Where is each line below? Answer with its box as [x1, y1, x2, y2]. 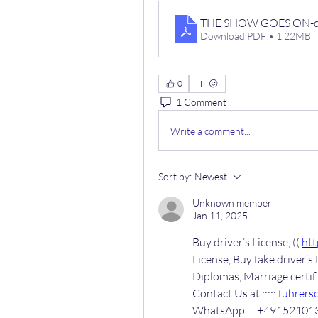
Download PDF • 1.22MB [200, 30, 311, 42]
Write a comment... [170, 124, 251, 137]
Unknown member [192, 197, 272, 209]
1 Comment [176, 95, 226, 108]
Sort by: [158, 170, 192, 182]
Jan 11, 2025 [192, 209, 248, 221]
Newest [194, 170, 227, 182]
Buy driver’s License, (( [192, 235, 302, 249]
